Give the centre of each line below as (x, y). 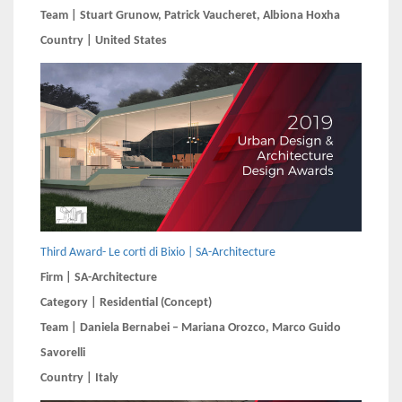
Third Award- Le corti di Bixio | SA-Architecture (158, 253)
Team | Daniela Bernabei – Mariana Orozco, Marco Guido (191, 328)
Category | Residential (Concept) (126, 303)
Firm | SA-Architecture (100, 278)
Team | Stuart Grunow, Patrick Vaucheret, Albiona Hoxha (192, 16)
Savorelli (64, 354)
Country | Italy (79, 379)
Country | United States (104, 41)
